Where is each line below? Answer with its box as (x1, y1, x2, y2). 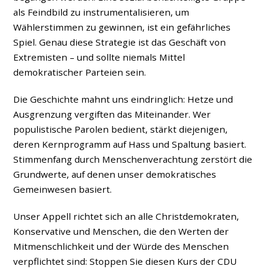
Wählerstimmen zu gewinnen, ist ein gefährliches (13, 21, 231, 34)
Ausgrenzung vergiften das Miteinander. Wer (13, 108, 211, 121)
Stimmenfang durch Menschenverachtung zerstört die (13, 153, 253, 166)
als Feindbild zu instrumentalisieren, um (13, 6, 190, 19)
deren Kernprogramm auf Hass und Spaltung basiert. (13, 138, 247, 151)
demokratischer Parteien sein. (13, 66, 147, 79)
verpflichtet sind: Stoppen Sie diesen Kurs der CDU (13, 255, 237, 267)
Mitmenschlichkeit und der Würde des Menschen (13, 240, 229, 252)
